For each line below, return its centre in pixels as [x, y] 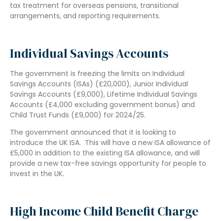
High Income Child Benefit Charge [104, 211]
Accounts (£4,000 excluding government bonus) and [102, 104]
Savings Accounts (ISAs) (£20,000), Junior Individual [99, 84]
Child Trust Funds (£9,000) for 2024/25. [78, 115]
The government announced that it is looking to [93, 132]
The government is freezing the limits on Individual [97, 73]
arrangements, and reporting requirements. [85, 16]
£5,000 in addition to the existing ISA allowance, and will [105, 153]
